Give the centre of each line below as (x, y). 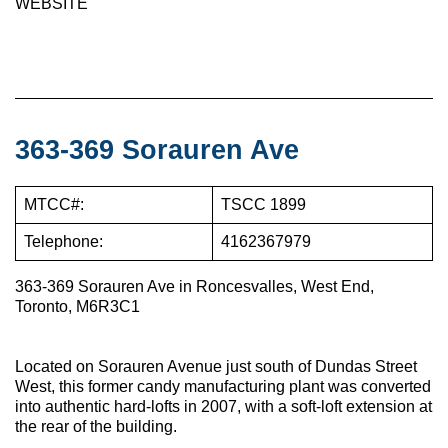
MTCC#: (54, 204)
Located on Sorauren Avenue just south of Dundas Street (216, 366)
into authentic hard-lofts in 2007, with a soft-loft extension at (223, 406)
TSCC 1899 (263, 204)
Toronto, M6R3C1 (77, 306)
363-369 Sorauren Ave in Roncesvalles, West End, (194, 286)
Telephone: (63, 241)
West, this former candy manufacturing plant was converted (223, 386)
